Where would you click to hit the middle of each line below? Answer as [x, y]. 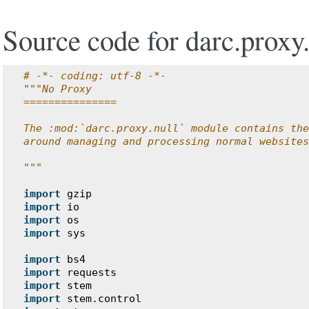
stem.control [104, 299]
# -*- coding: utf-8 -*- [95, 76]
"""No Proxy [58, 89]
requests [92, 272]
